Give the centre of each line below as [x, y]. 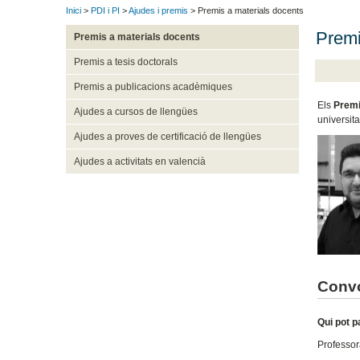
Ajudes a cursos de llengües [135, 112]
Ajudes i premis [158, 11]
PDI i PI [105, 11]
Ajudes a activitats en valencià [139, 162]
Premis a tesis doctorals [125, 62]
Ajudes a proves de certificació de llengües [167, 137]
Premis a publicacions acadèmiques [153, 87]
